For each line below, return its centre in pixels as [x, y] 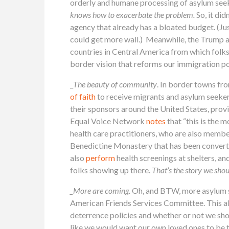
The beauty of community [115, 84]
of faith [83, 96]
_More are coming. [101, 190]
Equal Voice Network [108, 121]
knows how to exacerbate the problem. [133, 14]
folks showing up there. [110, 170]
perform [100, 157]
